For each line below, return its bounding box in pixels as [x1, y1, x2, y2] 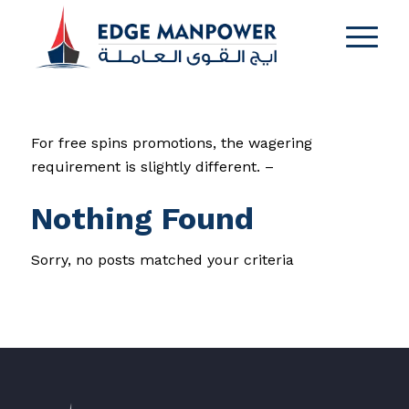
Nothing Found [30, 199, 254, 236]
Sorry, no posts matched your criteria [30, 250, 294, 268]
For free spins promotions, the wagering [30, 133, 312, 152]
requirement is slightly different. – [30, 157, 274, 175]
